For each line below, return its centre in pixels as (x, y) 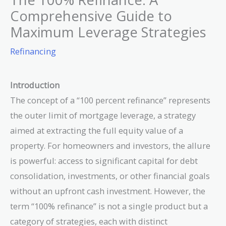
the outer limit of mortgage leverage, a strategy (103, 116)
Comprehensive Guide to (91, 16)
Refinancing (33, 51)
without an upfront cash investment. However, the (108, 191)
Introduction (35, 85)
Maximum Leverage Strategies (108, 32)
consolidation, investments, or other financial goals (110, 176)
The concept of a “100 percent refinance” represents (110, 100)
